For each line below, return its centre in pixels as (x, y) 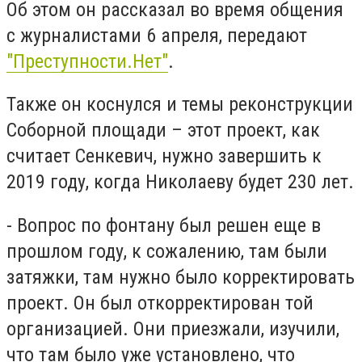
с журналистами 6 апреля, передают (157, 35)
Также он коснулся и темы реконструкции (180, 105)
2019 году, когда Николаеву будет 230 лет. (180, 182)
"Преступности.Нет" (87, 61)
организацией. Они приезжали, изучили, (173, 328)
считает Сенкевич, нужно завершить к (164, 156)
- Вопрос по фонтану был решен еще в (164, 225)
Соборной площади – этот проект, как (163, 130)
